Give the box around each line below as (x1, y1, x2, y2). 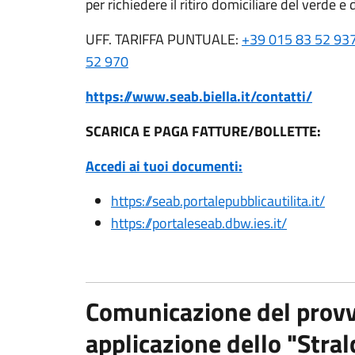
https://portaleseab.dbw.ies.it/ (111, 212, 287, 234)
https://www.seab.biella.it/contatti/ (86, 86, 312, 107)
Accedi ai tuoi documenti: (86, 155, 242, 177)
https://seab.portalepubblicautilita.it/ (111, 190, 325, 212)
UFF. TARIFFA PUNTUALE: (86, 29, 242, 50)
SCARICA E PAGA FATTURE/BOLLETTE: (86, 120, 321, 142)
